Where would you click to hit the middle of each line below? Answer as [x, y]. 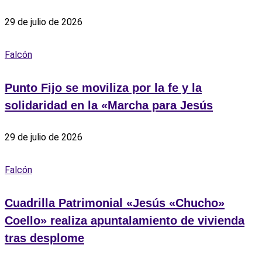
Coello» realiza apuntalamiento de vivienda [125, 221]
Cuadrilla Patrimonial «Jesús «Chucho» [115, 203]
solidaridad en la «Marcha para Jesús [109, 105]
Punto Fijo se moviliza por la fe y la [103, 87]
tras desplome [44, 238]
